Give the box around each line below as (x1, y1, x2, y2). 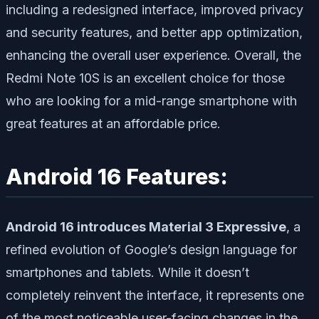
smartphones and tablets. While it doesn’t (6, 264, 249, 280)
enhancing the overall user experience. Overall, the (6, 48, 301, 63)
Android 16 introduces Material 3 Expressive (6, 219, 286, 234)
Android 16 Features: (6, 164, 228, 190)
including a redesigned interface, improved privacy (6, 2, 303, 18)
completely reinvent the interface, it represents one (6, 287, 304, 303)
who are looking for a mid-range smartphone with (6, 93, 297, 109)
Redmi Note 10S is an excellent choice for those (6, 70, 285, 86)
